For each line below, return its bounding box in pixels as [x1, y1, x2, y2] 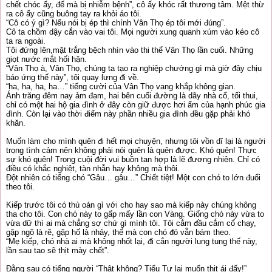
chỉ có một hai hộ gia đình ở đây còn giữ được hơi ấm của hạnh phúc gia [6, 100, 265, 109]
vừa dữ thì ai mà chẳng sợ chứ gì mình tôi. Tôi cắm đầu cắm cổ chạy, [6, 219, 256, 228]
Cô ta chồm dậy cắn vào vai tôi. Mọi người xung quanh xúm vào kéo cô [6, 27, 259, 36]
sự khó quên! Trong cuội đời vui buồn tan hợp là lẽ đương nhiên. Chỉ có [6, 155, 260, 164]
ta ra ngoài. [6, 36, 46, 46]
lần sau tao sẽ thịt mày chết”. [6, 246, 109, 255]
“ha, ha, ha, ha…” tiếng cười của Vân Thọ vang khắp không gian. [6, 82, 236, 91]
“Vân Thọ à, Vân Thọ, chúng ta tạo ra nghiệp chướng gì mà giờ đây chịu [6, 64, 262, 73]
